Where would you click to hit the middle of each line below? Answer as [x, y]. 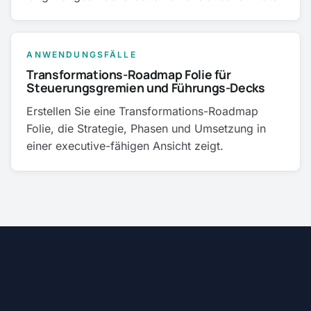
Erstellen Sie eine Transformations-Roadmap [143, 111]
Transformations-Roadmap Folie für [129, 75]
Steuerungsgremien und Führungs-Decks [146, 88]
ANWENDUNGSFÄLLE [82, 54]
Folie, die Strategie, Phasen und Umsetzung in [146, 129]
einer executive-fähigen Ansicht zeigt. [125, 146]
